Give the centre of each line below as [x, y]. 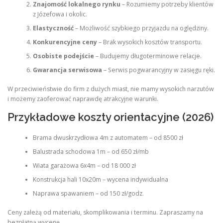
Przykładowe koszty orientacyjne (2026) [111, 117]
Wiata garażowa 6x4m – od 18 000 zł [84, 165]
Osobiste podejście [63, 56]
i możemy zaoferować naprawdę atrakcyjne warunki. [83, 99]
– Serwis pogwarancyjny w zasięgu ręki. [158, 70]
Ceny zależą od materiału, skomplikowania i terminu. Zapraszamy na [105, 212]
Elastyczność [53, 28]
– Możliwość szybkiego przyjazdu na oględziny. [141, 28]
